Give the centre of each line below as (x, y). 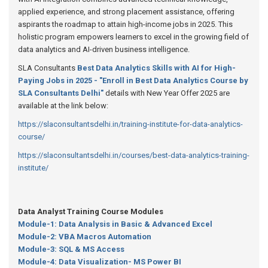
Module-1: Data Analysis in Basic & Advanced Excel (115, 224)
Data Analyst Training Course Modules (91, 211)
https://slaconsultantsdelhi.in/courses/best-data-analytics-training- (134, 155)
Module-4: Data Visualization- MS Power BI (100, 262)
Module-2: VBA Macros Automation (85, 237)
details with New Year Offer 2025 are (167, 93)
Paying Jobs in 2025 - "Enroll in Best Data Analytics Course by (133, 80)
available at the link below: (63, 106)
